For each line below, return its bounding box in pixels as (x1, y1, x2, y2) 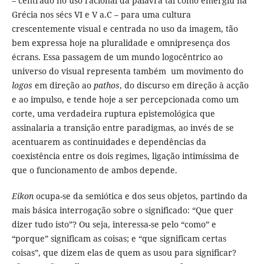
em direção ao (32, 79, 94, 91)
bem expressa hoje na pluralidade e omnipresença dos (11, 37, 230, 48)
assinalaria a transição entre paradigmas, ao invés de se (11, 121, 234, 133)
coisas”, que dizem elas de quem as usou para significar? (11, 246, 236, 258)
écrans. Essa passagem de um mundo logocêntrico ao (11, 51, 223, 62)
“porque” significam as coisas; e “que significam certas (11, 232, 226, 244)
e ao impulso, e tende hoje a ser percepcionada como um (11, 93, 239, 105)
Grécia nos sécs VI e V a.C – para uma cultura (11, 8, 191, 20)
